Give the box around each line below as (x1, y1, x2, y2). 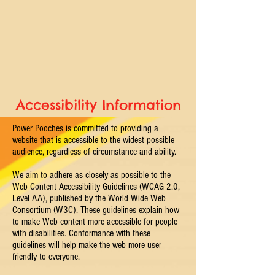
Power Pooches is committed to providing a (12, 123, 158, 134)
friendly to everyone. (12, 251, 80, 262)
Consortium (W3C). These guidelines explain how (12, 204, 179, 215)
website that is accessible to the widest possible (12, 134, 174, 145)
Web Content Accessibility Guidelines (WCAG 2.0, (12, 181, 180, 192)
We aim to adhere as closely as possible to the (12, 169, 171, 180)
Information (96, 96, 181, 114)
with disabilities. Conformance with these (12, 228, 150, 239)
